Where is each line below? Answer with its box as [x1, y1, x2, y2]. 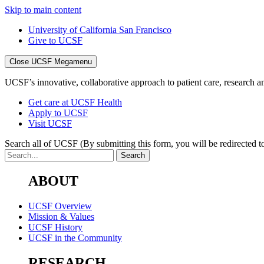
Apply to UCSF [28, 108, 88, 118]
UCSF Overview [28, 200, 92, 211]
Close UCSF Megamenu [9, 57, 92, 66]
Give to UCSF [28, 35, 82, 45]
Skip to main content [5, 5, 81, 15]
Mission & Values [28, 211, 94, 222]
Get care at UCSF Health [28, 97, 122, 107]
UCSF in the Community [28, 232, 122, 243]
